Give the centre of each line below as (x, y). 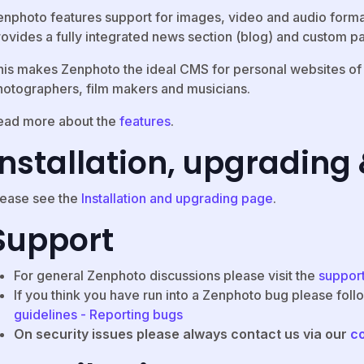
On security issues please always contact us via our (182, 334)
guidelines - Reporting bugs (98, 315)
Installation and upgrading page (177, 199)
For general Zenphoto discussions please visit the (166, 276)
